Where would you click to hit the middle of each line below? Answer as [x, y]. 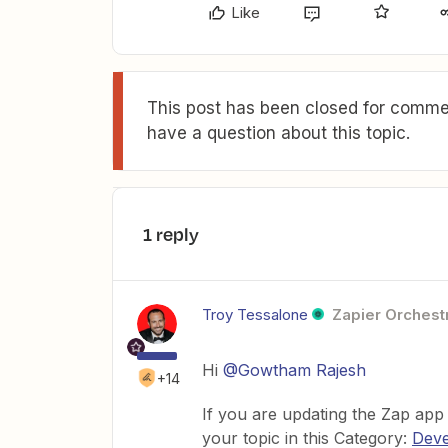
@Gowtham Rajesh [294, 369]
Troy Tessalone [255, 314]
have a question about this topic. [278, 132]
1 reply [171, 233]
